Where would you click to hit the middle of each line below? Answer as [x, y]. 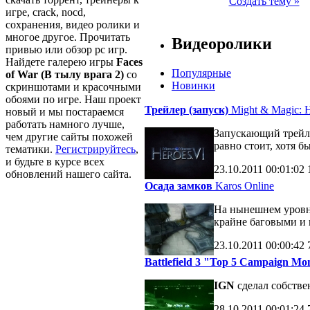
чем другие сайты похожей [69, 136]
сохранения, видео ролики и [73, 24]
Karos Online [243, 185]
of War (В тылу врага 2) [65, 74]
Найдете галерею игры [61, 62]
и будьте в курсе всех [55, 161]
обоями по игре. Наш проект [73, 99]
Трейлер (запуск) [186, 109]
